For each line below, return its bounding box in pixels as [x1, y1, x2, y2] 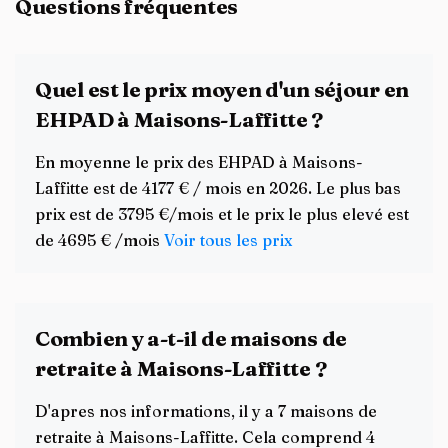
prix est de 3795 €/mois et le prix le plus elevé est [35, 204, 409, 224]
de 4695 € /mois [35, 230, 164, 250]
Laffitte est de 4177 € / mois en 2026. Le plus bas [35, 178, 401, 198]
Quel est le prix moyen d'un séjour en [35, 76, 409, 102]
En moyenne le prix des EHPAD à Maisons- [35, 152, 363, 172]
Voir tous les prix [164, 230, 292, 250]
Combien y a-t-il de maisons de [35, 325, 347, 351]
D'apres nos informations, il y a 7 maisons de [35, 401, 377, 421]
